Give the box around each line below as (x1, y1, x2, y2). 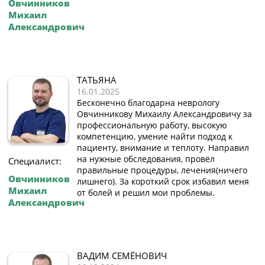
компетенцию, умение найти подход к (77, 131, 232, 143)
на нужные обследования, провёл (77, 153, 215, 165)
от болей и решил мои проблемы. (77, 187, 215, 199)
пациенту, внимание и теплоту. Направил (77, 142, 249, 154)
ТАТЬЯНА (77, 74, 117, 86)
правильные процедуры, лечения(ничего (77, 164, 247, 176)
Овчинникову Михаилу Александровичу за (77, 108, 252, 120)
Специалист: (8, 155, 62, 167)
